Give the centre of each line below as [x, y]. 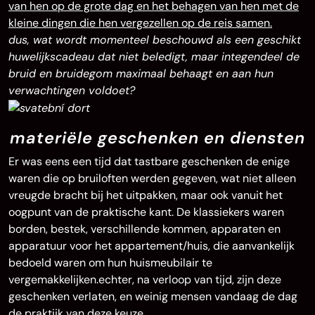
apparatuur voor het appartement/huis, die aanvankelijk [152, 245]
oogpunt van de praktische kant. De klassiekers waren [146, 212]
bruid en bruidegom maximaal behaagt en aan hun [141, 73]
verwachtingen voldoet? [72, 90]
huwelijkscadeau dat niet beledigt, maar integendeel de [154, 57]
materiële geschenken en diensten [157, 137]
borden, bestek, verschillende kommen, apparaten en [144, 229]
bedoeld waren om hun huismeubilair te [110, 262]
